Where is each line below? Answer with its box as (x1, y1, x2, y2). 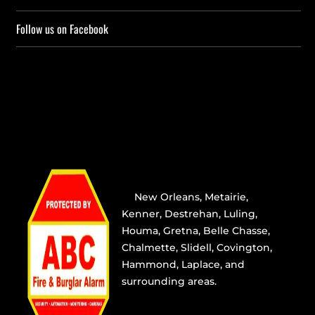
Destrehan (165, 207, 219, 220)
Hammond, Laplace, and (122, 257, 245, 271)
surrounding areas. (122, 274, 217, 288)
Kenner (122, 207, 160, 220)
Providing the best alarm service (122, 173, 288, 186)
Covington (217, 240, 271, 254)
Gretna (163, 224, 199, 237)
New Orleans (134, 190, 200, 203)
